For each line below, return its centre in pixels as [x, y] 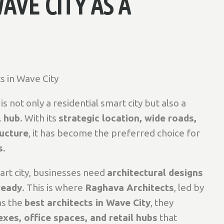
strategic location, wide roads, [127, 118]
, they [162, 202]
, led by [189, 187]
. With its [39, 118]
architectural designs [155, 172]
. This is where [53, 187]
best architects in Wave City [87, 202]
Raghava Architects [129, 187]
